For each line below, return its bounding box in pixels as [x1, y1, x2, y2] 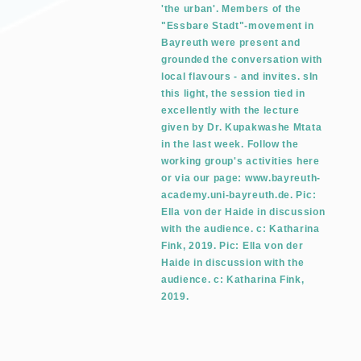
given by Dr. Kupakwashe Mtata [161, 122, 322, 133]
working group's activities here [161, 156, 320, 167]
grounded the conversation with [161, 54, 322, 65]
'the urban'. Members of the [161, 3, 301, 15]
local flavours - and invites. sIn [161, 71, 319, 82]
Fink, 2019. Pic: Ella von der [161, 240, 304, 251]
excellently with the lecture [161, 105, 300, 116]
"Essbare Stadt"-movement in [161, 20, 314, 31]
